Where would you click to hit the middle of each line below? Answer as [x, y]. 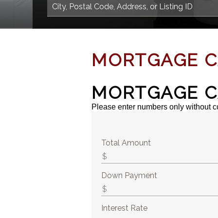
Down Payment [129, 175]
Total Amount [126, 143]
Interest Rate [125, 208]
